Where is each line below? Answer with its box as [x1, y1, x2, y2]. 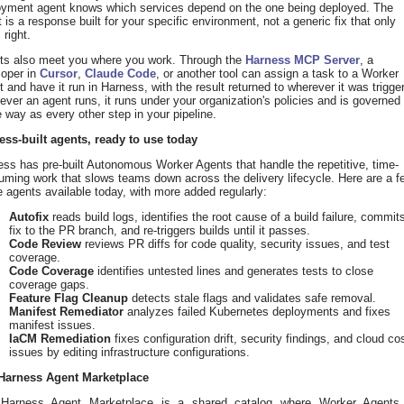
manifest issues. [9, 318, 96, 333]
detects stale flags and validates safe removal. [128, 291, 376, 306]
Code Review [9, 237, 81, 252]
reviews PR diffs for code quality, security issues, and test [81, 237, 390, 252]
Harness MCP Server [245, 53, 360, 68]
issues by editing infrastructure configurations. [9, 345, 250, 360]
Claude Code [85, 67, 156, 81]
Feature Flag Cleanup [9, 291, 128, 306]
